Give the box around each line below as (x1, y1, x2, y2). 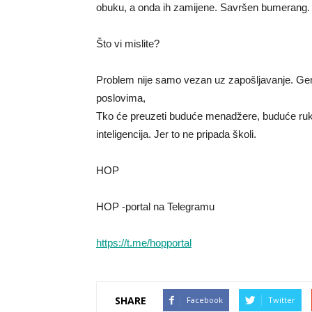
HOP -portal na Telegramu (96, 201, 214, 212)
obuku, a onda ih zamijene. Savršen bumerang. (96, 1, 310, 13)
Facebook (187, 295, 223, 305)
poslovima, (96, 92, 146, 104)
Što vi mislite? (96, 38, 159, 49)
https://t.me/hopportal (96, 237, 192, 249)
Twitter (268, 295, 295, 305)
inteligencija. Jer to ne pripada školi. (96, 128, 256, 140)
